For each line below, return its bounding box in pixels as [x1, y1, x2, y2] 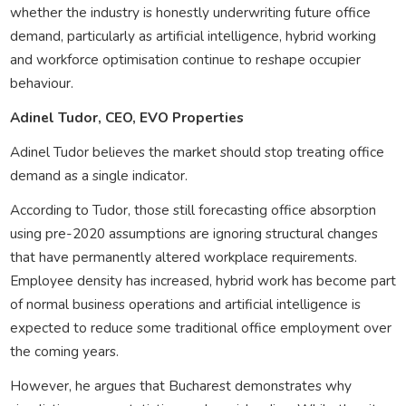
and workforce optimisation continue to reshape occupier [9, 49, 361, 69]
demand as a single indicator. [9, 165, 188, 185]
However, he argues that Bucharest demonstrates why [9, 375, 352, 395]
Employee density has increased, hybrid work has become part [9, 270, 396, 290]
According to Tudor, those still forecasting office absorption [9, 199, 376, 219]
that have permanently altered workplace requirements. [9, 246, 357, 266]
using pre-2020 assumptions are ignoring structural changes [9, 223, 378, 243]
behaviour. [9, 72, 73, 92]
